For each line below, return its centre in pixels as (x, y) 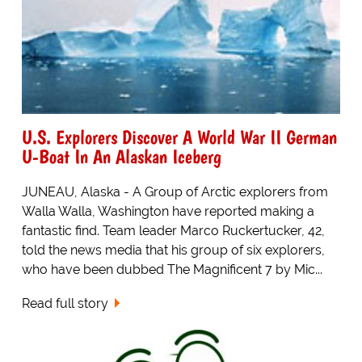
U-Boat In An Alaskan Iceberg (121, 156)
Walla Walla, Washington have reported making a (168, 211)
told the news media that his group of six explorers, (173, 250)
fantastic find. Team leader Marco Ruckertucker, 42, (173, 230)
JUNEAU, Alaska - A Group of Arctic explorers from (175, 192)
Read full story (65, 304)
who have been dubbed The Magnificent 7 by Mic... (172, 269)
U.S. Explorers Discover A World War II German (179, 137)
